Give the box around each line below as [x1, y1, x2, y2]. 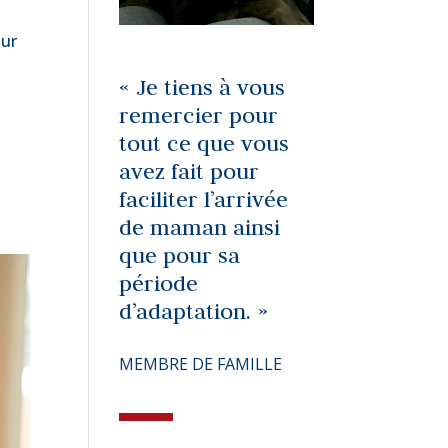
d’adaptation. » [119, 296, 269, 325]
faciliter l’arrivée [119, 184, 289, 213]
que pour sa [119, 240, 241, 269]
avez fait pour [119, 156, 260, 185]
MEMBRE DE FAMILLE [119, 352, 283, 375]
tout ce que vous [119, 128, 290, 157]
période [119, 268, 199, 297]
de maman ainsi [119, 212, 281, 241]
